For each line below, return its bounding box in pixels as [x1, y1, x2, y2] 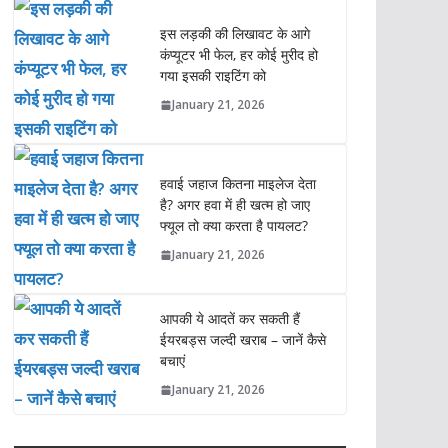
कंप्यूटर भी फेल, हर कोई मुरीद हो [159, 45, 318, 65]
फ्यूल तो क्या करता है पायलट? [159, 216, 308, 236]
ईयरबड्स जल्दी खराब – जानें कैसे [159, 330, 326, 350]
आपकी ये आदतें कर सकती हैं [159, 309, 300, 329]
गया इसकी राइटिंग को [159, 66, 266, 86]
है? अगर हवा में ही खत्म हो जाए [159, 195, 310, 215]
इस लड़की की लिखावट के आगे [159, 24, 310, 44]
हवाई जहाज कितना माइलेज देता [159, 174, 316, 194]
